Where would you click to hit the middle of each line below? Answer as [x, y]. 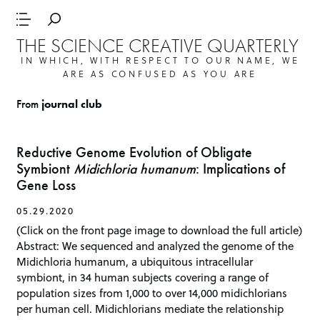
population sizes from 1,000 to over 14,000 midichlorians [152, 292]
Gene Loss [46, 186]
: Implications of [241, 169]
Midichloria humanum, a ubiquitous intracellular [135, 261]
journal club [72, 104]
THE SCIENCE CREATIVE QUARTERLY [158, 45]
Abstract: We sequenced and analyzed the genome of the [155, 245]
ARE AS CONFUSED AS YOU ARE [160, 73]
